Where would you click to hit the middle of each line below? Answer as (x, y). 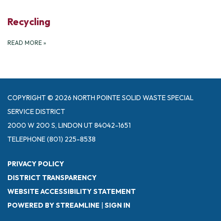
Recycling (31, 22)
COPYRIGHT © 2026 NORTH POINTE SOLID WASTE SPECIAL (100, 98)
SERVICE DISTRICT (36, 112)
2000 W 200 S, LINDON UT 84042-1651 (69, 126)
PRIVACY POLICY (36, 164)
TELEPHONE (26, 139)
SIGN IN (117, 205)
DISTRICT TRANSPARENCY (52, 178)
